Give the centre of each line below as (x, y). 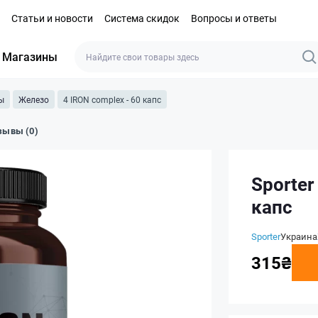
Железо (34, 99)
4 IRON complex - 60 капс (112, 99)
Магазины (30, 56)
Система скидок (142, 18)
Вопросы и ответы (234, 18)
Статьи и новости (52, 18)
